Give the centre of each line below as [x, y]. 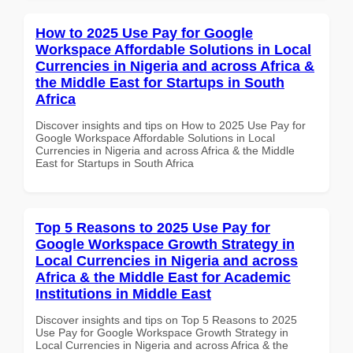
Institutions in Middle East [123, 294]
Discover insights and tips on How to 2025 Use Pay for [171, 125]
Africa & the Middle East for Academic [163, 277]
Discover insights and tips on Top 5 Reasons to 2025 [166, 320]
